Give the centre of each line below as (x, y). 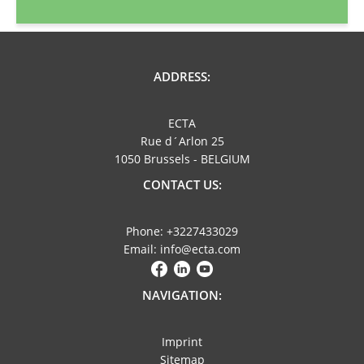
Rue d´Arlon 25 (182, 141)
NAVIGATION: (182, 295)
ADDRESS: (182, 77)
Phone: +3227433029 (182, 232)
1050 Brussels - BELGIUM (182, 159)
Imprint (182, 341)
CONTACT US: (182, 185)
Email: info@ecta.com (182, 249)
